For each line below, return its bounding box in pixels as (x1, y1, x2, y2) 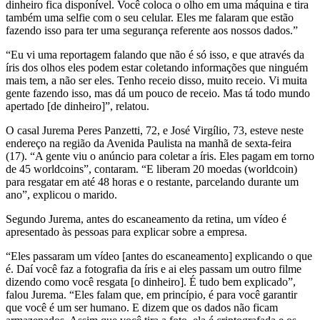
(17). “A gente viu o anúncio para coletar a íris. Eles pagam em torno (6, 149, 314, 162)
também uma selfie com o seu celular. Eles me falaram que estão (6, 11, 294, 24)
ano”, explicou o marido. (6, 188, 117, 201)
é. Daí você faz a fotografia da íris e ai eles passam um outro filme (6, 262, 301, 275)
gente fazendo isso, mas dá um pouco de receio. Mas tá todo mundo (6, 86, 310, 99)
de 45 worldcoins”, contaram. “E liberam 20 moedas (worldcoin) (6, 162, 297, 175)
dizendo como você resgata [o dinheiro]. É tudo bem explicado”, (6, 275, 296, 288)
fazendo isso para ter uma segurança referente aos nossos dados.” (6, 24, 298, 36)
